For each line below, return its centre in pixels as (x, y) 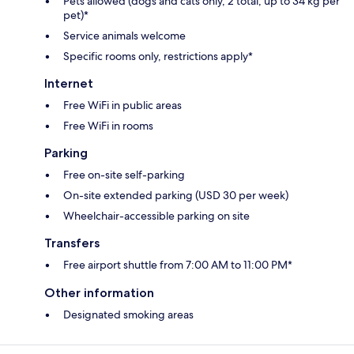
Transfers (72, 243)
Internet (69, 84)
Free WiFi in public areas (122, 105)
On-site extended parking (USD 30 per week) (176, 196)
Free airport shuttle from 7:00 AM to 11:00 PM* (178, 265)
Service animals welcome (124, 36)
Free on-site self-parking (124, 175)
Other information (99, 293)
